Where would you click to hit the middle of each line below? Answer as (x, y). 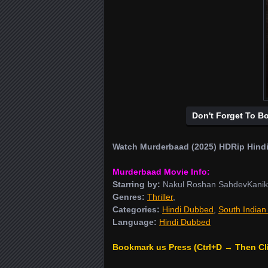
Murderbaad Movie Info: (161, 172)
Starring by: (136, 184)
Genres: (129, 197)
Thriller (160, 197)
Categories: (136, 209)
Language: (135, 222)
